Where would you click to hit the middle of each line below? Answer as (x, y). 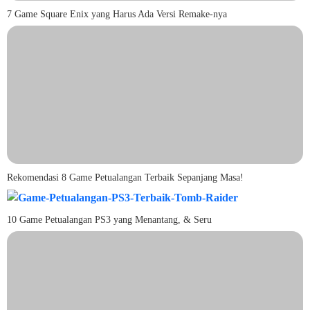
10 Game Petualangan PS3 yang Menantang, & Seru (109, 219)
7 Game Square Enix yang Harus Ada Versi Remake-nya (117, 13)
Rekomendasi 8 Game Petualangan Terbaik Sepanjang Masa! (125, 177)
